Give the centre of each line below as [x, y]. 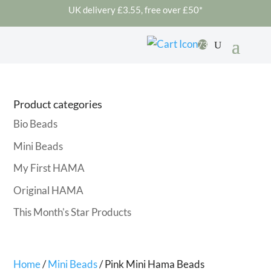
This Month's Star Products [73, 212]
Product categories [58, 104]
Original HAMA [49, 190]
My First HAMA [49, 168]
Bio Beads [36, 124]
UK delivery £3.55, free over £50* [135, 10]
